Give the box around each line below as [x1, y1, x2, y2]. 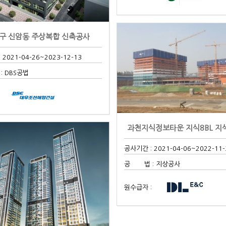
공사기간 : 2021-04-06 [124, 145, 192, 152]
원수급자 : [124, 184, 152, 191]
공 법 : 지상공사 [124, 160, 181, 167]
